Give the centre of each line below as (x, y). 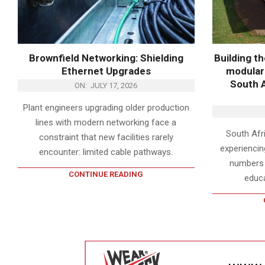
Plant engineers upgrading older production (106, 107)
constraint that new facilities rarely (106, 137)
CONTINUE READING (106, 174)
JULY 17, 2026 (114, 85)
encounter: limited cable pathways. (106, 152)
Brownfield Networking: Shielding (106, 58)
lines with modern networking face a (106, 122)
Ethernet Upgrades (106, 71)
